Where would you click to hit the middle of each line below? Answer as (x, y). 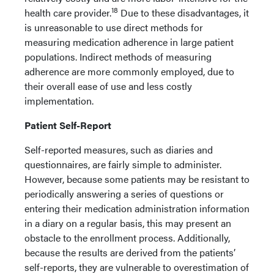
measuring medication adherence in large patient (129, 42)
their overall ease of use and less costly (108, 86)
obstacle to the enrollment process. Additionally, (127, 238)
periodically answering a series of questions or (124, 194)
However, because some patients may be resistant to (137, 179)
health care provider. (68, 13)
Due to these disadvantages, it (183, 13)
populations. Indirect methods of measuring (118, 57)
